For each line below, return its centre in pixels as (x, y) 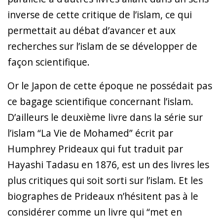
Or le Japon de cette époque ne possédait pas (110, 85)
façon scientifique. (49, 62)
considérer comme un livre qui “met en (95, 212)
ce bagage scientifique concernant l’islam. (100, 101)
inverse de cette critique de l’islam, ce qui (100, 14)
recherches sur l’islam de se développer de (102, 46)
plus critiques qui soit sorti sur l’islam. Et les (105, 180)
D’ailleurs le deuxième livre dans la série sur (105, 117)
